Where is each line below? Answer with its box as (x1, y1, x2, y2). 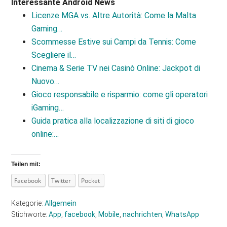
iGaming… (31, 103, 64, 112)
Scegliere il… (31, 50, 77, 60)
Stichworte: (11, 210, 49, 218)
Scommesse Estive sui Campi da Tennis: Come (31, 37, 197, 47)
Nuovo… (31, 77, 60, 86)
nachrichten (123, 210, 163, 218)
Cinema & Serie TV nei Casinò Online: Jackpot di (31, 63, 201, 73)
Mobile (98, 210, 120, 218)
